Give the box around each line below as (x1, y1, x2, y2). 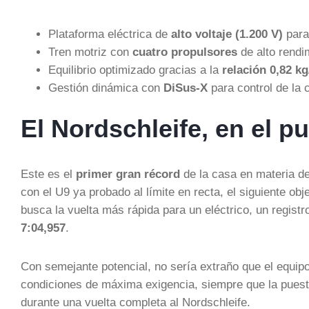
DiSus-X (163, 81, 208, 94)
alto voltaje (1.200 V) (171, 27, 283, 40)
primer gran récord (76, 167, 180, 180)
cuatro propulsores (132, 45, 237, 58)
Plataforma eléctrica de (48, 27, 171, 40)
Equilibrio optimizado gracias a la (48, 63, 222, 76)
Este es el (21, 167, 76, 180)
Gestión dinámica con (48, 81, 163, 94)
